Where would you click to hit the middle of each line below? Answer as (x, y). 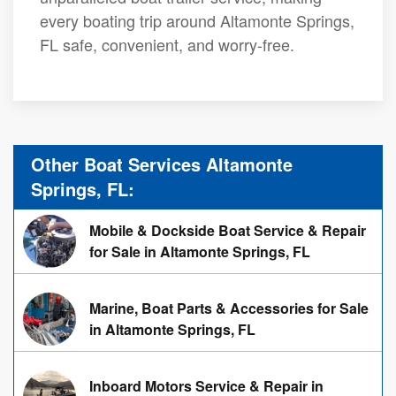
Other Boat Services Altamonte (162, 164)
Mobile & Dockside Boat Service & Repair (228, 230)
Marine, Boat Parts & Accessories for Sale (229, 308)
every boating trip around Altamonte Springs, (197, 20)
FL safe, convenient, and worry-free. (167, 44)
